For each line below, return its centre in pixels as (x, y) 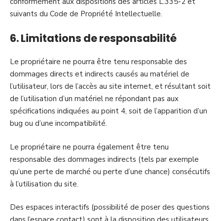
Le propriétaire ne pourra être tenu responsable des (98, 62)
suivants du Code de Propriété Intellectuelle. (86, 14)
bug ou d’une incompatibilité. (58, 123)
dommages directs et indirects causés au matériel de (100, 74)
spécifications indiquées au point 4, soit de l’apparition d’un (109, 111)
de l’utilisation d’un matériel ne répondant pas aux (94, 99)
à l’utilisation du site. (44, 184)
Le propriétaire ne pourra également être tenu (89, 147)
